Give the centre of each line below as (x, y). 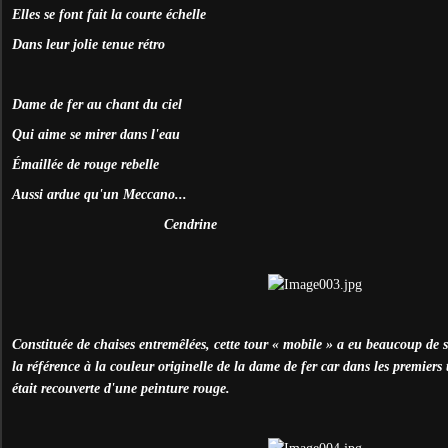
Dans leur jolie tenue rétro (88, 44)
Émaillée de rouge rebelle (85, 164)
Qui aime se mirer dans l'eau (96, 134)
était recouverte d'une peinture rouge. (121, 388)
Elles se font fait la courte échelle (109, 14)
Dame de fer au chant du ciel (97, 104)
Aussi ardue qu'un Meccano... (99, 194)
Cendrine (188, 224)
